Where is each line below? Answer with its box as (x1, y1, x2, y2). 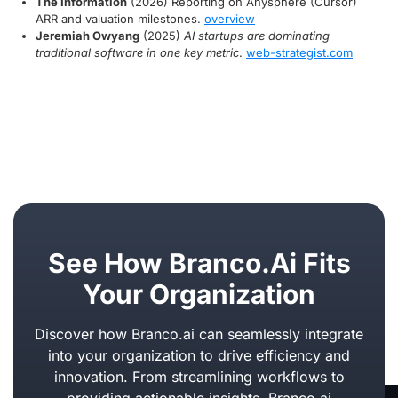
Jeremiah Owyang (36, 28, 139, 44)
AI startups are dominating (184, 28, 330, 44)
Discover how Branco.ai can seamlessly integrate (35, 325, 363, 344)
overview (204, 12, 255, 27)
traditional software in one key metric (36, 45, 239, 60)
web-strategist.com (246, 45, 353, 60)
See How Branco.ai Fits (47, 247, 351, 280)
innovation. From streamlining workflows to (53, 368, 345, 386)
